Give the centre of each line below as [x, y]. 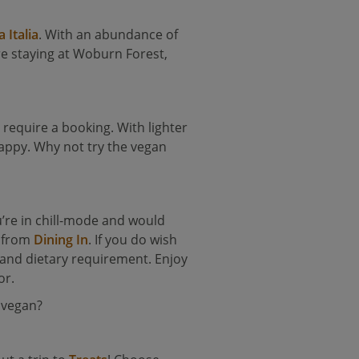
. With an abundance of [109, 34]
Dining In [61, 240]
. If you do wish [133, 240]
